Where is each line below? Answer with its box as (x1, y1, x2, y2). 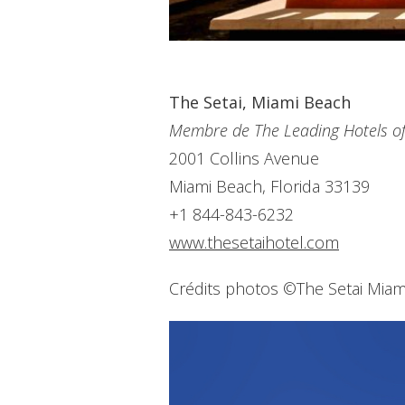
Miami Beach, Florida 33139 (169, 175, 370, 198)
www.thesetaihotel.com (169, 231, 339, 254)
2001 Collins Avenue (169, 147, 319, 170)
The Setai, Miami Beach (169, 91, 351, 114)
